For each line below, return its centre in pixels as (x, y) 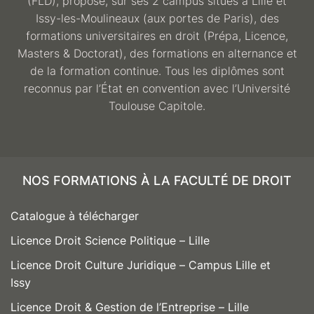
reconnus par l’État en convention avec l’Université (157, 89)
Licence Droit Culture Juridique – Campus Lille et (141, 265)
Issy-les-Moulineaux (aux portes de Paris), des (157, 19)
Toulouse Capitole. (157, 106)
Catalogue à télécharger (75, 216)
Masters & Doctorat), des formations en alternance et (157, 54)
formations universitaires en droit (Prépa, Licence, (157, 36)
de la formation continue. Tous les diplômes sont (157, 71)
